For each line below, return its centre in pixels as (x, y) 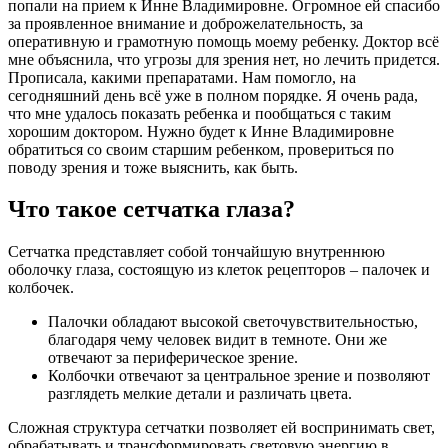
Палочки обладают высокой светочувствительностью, (233, 322)
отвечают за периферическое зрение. (173, 358)
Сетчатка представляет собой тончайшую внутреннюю (196, 252)
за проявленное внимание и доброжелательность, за (185, 23)
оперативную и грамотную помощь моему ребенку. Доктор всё (223, 41)
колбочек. (41, 288)
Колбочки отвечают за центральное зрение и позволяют (239, 376)
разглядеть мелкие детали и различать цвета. (200, 394)
